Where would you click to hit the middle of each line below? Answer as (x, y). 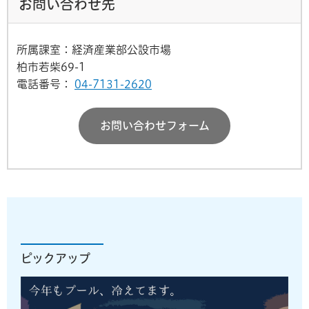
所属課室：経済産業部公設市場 (94, 50)
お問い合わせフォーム (154, 126)
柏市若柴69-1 (51, 67)
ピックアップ (56, 259)
